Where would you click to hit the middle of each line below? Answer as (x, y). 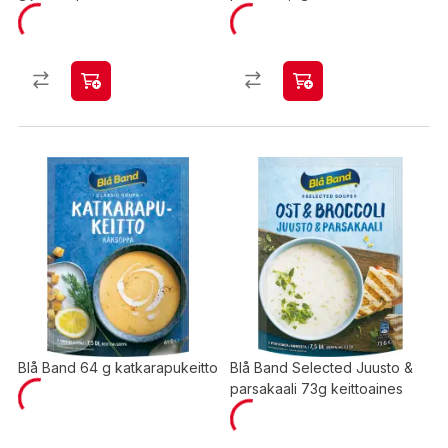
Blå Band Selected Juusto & (321, 367)
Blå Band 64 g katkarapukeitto (118, 367)
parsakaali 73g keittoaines (316, 388)
